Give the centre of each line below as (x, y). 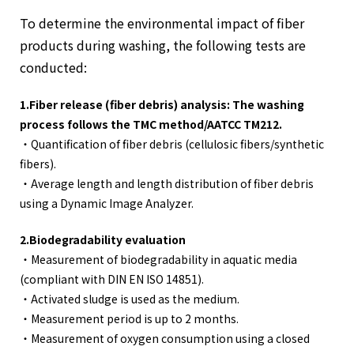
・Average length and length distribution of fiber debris (167, 183)
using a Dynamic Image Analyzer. (107, 203)
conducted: (53, 67)
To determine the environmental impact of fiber (162, 23)
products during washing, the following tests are (163, 45)
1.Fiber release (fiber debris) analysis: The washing (162, 104)
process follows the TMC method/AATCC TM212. (151, 124)
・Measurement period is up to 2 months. (129, 318)
